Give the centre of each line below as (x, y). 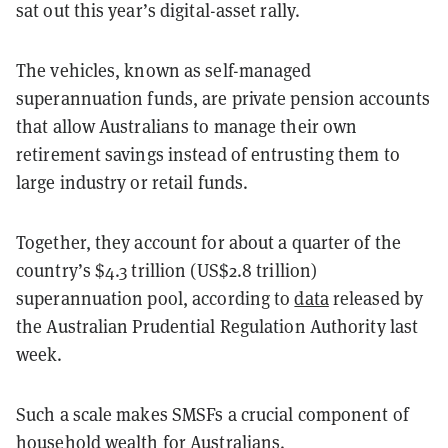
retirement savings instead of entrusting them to (208, 154)
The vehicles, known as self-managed (164, 70)
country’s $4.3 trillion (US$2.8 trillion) (167, 270)
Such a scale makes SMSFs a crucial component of (212, 414)
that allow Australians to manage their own (187, 126)
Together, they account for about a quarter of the (208, 242)
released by (376, 298)
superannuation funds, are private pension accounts (223, 98)
